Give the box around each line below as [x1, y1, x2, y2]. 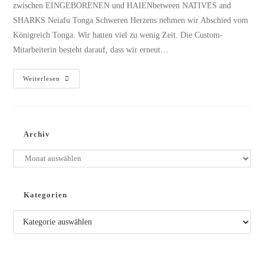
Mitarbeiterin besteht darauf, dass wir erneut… [13, 45, 169, 55]
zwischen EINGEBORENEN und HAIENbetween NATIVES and [13, 1, 232, 11]
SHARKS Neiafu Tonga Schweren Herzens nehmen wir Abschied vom [13, 16, 249, 25]
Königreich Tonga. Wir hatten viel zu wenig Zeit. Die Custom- [13, 31, 223, 40]
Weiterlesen [23, 75, 61, 82]
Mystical [60, 74, 93, 84]
